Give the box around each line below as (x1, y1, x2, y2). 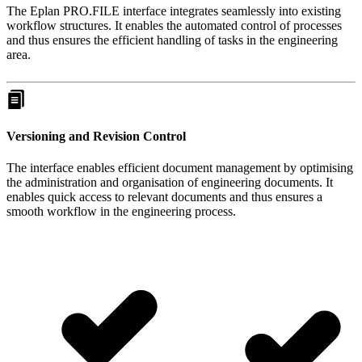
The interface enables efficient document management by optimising (6, 161, 353, 175)
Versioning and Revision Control (6, 128, 186, 143)
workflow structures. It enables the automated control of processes (6, 18, 342, 32)
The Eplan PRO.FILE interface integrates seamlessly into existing (6, 3, 341, 18)
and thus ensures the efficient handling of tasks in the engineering (6, 32, 338, 47)
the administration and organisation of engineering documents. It (6, 175, 333, 190)
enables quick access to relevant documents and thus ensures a (6, 190, 322, 204)
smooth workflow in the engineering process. (6, 204, 236, 219)
